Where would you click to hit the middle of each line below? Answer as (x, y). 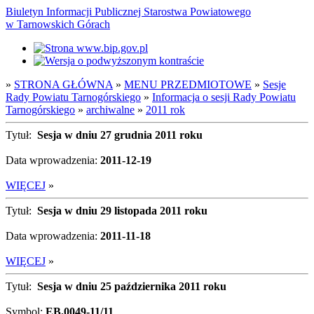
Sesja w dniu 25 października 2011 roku (132, 286)
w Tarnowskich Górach (58, 24)
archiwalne (110, 110)
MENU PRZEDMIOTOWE (188, 84)
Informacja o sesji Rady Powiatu (224, 97)
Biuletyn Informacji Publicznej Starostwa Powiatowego (128, 12)
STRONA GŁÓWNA (63, 84)
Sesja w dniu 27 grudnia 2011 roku (120, 135)
